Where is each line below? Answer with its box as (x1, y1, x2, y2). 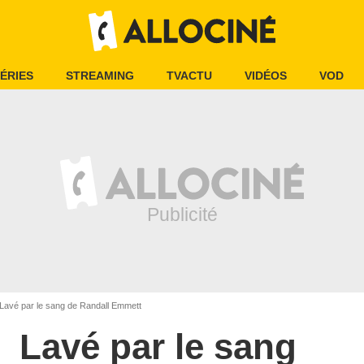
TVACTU (167, 69, 212, 82)
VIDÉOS (245, 69, 287, 82)
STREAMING (66, 69, 134, 82)
